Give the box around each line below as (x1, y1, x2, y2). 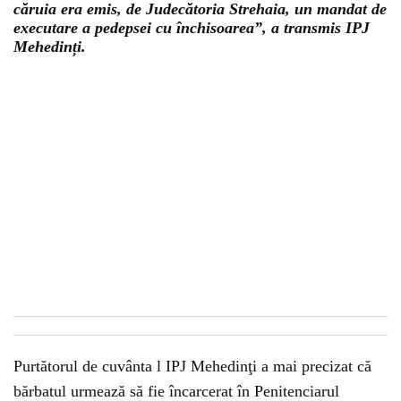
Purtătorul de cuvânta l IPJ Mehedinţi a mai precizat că (13, 357, 371, 375)
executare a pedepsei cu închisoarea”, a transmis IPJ (13, 19, 370, 37)
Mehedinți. (13, 38, 86, 55)
